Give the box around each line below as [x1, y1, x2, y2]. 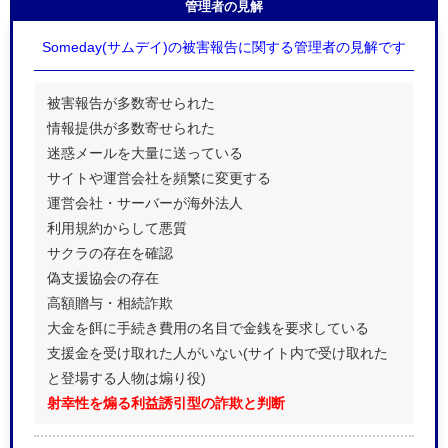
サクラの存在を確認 [47, 245, 173, 260]
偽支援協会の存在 [47, 270, 159, 285]
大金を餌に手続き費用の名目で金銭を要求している [47, 320, 369, 335]
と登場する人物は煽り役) [47, 370, 206, 385]
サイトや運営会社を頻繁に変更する [47, 170, 271, 185]
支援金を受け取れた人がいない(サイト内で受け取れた [47, 345, 388, 360]
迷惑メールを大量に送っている [47, 145, 243, 160]
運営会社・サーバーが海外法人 [47, 195, 243, 210]
